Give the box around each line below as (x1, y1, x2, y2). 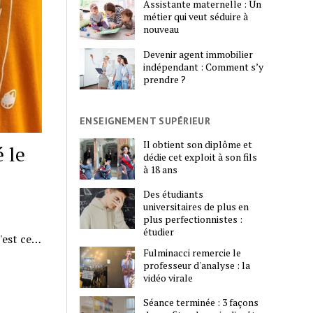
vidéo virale (143, 270, 194, 284)
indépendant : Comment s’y (143, 59, 264, 73)
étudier (143, 224, 175, 238)
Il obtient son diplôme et (143, 137, 253, 151)
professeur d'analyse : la (143, 258, 251, 272)
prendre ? (143, 72, 187, 86)
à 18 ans (143, 162, 178, 176)
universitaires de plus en (143, 199, 249, 213)
